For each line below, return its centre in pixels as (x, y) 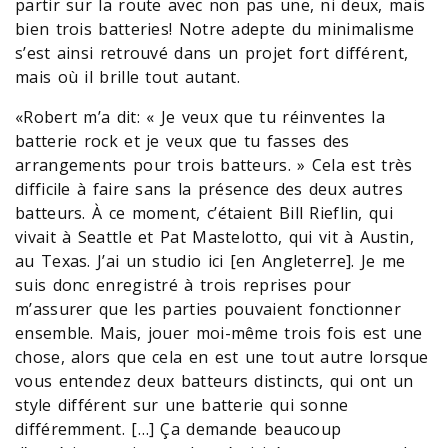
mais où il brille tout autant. (128, 76)
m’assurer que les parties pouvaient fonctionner (208, 308)
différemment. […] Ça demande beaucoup (178, 428)
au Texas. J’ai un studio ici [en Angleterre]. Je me (210, 260)
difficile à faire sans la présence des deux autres (209, 188)
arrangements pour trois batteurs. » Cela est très (214, 164)
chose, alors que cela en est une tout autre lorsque (222, 356)
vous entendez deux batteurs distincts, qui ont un (214, 380)
